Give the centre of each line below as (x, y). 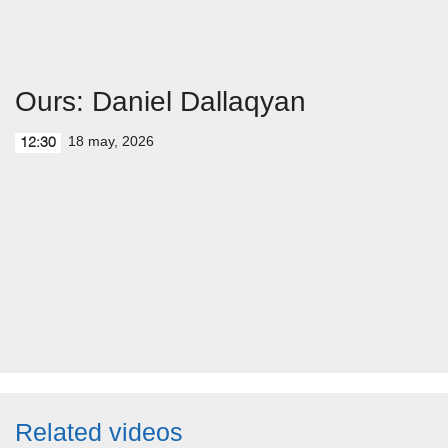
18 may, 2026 (111, 141)
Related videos (99, 432)
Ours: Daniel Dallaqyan (160, 101)
